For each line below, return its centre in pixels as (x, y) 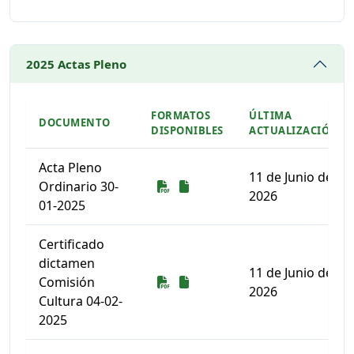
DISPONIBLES (187, 130)
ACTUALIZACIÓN (294, 130)
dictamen (67, 263)
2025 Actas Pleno (76, 64)
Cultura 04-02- (81, 301)
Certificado (72, 244)
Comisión (67, 282)
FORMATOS (181, 115)
